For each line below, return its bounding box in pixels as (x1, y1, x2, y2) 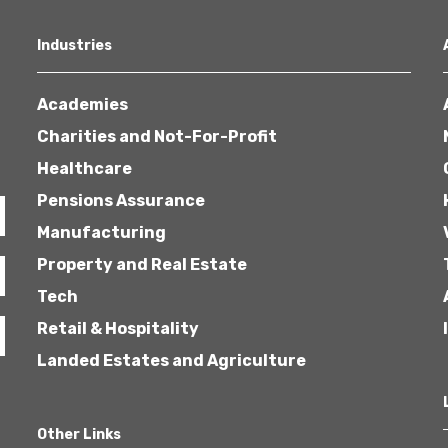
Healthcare (37, 159, 133, 178)
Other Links (37, 426, 122, 443)
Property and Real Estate (37, 255, 248, 274)
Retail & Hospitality (37, 319, 200, 338)
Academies (37, 95, 129, 114)
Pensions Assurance (37, 191, 206, 210)
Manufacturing (37, 223, 167, 242)
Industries (37, 37, 113, 54)
